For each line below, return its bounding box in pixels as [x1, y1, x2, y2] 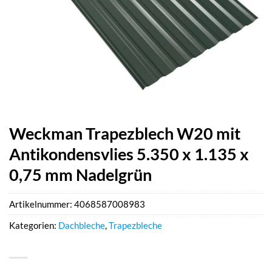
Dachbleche [58, 220, 105, 231]
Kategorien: [9, 220, 58, 231]
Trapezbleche [109, 220, 162, 231]
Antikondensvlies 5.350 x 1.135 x [9, 144, 249, 164]
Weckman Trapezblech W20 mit [9, 123, 240, 143]
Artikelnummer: [9, 199, 74, 210]
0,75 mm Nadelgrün [9, 165, 152, 185]
